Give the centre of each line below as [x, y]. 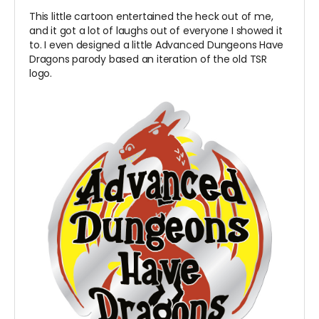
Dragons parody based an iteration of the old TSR [148, 59]
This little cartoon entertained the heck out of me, [151, 17]
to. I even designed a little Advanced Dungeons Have [157, 45]
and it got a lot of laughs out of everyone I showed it [156, 31]
